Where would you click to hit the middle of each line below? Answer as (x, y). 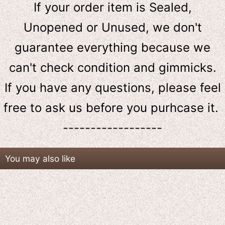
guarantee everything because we (113, 47)
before (104, 107)
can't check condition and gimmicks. (113, 67)
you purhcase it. (171, 107)
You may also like (40, 158)
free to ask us (44, 107)
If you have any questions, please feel (113, 87)
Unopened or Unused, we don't (113, 27)
